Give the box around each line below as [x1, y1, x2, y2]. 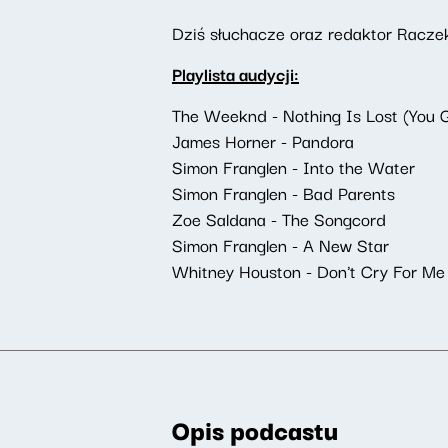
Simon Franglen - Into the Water [172, 153, 415, 180]
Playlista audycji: [172, 60, 299, 87]
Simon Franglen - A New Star [172, 231, 389, 258]
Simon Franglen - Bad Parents [172, 179, 395, 206]
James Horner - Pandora [172, 127, 354, 154]
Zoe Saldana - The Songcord [172, 205, 386, 232]
